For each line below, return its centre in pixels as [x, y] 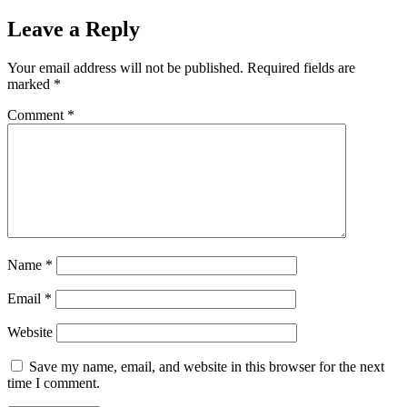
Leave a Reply [74, 30]
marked [30, 84]
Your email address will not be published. [125, 68]
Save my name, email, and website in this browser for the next [207, 367]
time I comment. [54, 383]
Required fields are [301, 68]
